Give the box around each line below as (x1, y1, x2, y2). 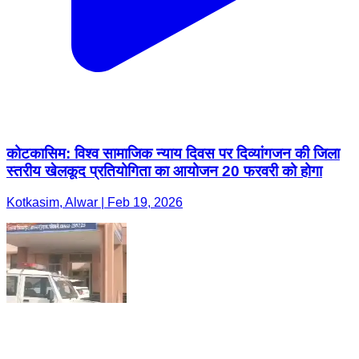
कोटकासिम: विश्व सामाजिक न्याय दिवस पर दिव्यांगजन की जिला (6, 144, 340, 162)
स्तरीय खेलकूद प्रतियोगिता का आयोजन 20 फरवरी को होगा (6, 162, 322, 179)
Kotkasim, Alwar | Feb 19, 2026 (6, 195, 183, 209)
